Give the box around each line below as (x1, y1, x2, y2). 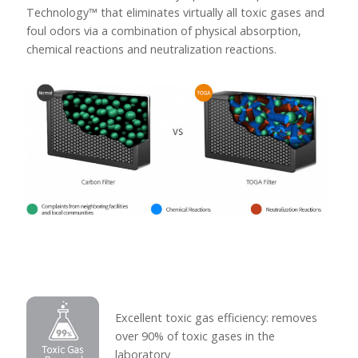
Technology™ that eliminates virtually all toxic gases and (26, 4, 324, 20)
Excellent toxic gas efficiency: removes (114, 309, 317, 325)
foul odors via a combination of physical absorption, (26, 22, 301, 38)
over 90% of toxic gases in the (114, 328, 275, 344)
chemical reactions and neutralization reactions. (26, 41, 276, 57)
